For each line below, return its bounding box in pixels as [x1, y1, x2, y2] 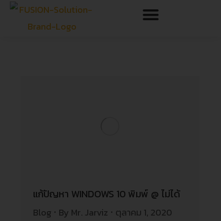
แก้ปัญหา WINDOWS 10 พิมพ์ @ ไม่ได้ [33, 186, 181, 201]
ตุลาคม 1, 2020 [115, 205, 173, 219]
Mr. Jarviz [71, 205, 109, 219]
